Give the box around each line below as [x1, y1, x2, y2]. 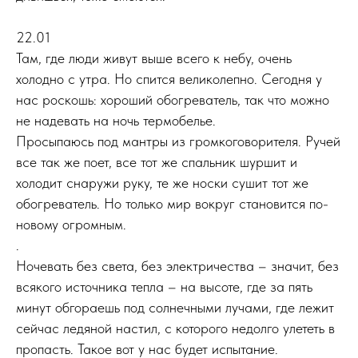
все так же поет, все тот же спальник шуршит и [16, 153, 297, 170]
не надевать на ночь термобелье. [16, 112, 216, 129]
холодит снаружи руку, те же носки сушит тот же [16, 174, 308, 191]
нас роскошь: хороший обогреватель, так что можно [16, 91, 329, 108]
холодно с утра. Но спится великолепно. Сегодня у [16, 70, 322, 87]
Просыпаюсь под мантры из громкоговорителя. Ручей [16, 133, 340, 149]
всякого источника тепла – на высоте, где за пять [16, 278, 312, 295]
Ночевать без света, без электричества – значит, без [16, 257, 339, 274]
